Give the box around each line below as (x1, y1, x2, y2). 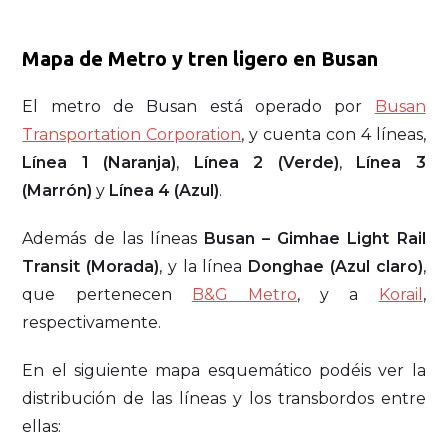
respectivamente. (22, 313, 162, 333)
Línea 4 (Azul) (109, 181, 220, 201)
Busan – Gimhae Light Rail (204, 229, 426, 249)
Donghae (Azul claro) (248, 257, 423, 277)
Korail (378, 285, 423, 305)
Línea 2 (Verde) (193, 153, 339, 173)
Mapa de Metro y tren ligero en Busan (22, 47, 379, 71)
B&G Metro (191, 285, 298, 305)
